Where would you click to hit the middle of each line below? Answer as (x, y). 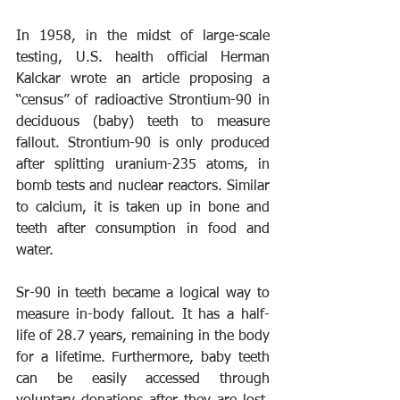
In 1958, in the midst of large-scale (143, 37)
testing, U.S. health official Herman (143, 58)
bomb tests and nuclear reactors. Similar (143, 187)
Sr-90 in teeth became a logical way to (143, 294)
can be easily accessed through (143, 380)
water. (35, 251)
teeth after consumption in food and (143, 230)
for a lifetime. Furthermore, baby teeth (143, 358)
